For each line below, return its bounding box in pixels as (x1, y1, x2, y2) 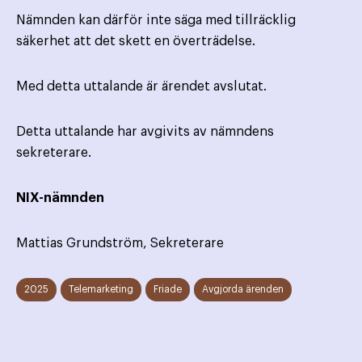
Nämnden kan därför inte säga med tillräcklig (16, 14, 296, 27)
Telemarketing (69, 284, 133, 295)
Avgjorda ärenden (202, 284, 284, 295)
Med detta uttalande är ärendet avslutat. (16, 80, 267, 94)
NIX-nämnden (16, 192, 104, 205)
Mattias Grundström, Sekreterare (16, 237, 224, 250)
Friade (154, 284, 182, 295)
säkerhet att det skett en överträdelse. (16, 35, 255, 48)
